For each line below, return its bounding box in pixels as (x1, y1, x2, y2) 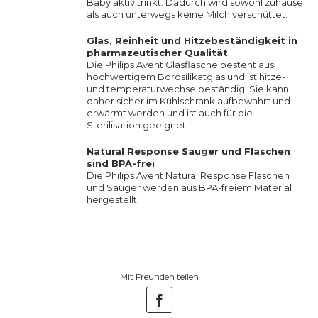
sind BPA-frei (87, 158, 155, 169)
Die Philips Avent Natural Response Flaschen (87, 170, 290, 181)
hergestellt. (87, 194, 139, 205)
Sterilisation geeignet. (87, 119, 188, 131)
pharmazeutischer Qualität (87, 47, 228, 58)
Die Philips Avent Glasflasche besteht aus (87, 59, 274, 70)
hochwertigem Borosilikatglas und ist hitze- (87, 71, 285, 82)
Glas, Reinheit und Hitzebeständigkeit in (87, 35, 297, 46)
